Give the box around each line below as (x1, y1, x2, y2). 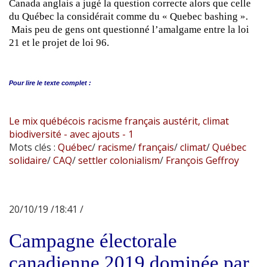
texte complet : (44, 79, 91, 86)
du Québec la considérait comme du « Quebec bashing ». (9, 10, 248, 22)
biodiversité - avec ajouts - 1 (9, 127, 133, 141)
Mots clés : (9, 140, 58, 154)
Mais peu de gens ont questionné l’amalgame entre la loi (9, 23, 249, 35)
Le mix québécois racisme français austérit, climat (9, 114, 229, 128)
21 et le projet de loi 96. (9, 36, 109, 48)
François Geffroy (163, 153, 239, 167)
